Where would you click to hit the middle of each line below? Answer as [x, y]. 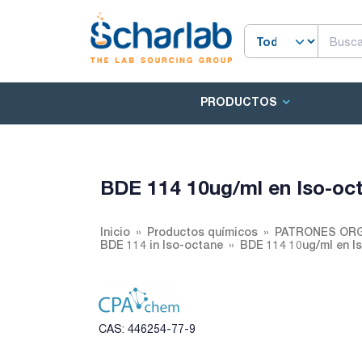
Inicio [115, 232]
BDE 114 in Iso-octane [162, 244]
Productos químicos [202, 232]
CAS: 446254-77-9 [147, 329]
